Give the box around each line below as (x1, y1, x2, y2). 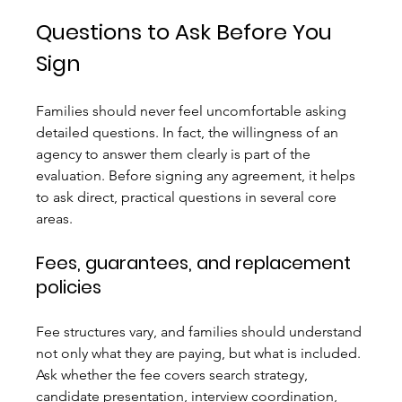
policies (36, 275, 102, 301)
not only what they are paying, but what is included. (36, 345, 365, 363)
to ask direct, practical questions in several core (36, 188, 341, 206)
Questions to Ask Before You (36, 17, 338, 48)
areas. (36, 210, 74, 228)
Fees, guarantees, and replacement (36, 250, 356, 276)
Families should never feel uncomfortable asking (36, 102, 351, 120)
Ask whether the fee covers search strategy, (36, 366, 312, 384)
